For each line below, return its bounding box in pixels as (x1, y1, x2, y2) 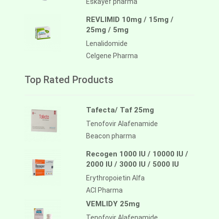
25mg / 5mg (86, 25, 129, 35)
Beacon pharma (86, 132, 136, 140)
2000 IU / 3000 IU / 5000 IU (86, 160, 179, 169)
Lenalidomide (86, 40, 128, 48)
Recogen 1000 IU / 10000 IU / (86, 150, 188, 159)
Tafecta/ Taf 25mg (86, 106, 154, 115)
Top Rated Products (24, 74, 113, 86)
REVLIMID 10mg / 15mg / (86, 15, 174, 24)
